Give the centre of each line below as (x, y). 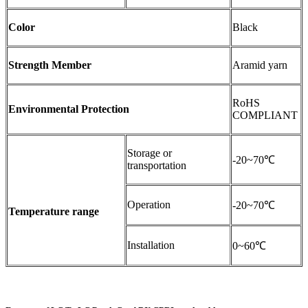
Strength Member (50, 65)
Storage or (150, 153)
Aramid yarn (260, 65)
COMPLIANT (265, 115)
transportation (157, 165)
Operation (149, 204)
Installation (151, 245)
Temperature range (54, 211)
